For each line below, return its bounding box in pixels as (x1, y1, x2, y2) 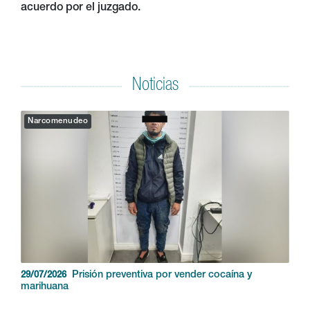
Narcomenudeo (28, 117, 88, 125)
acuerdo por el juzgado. (21, 2, 140, 14)
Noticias (131, 76, 179, 95)
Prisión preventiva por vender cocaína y (72, 270, 252, 280)
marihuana (21, 282, 69, 292)
